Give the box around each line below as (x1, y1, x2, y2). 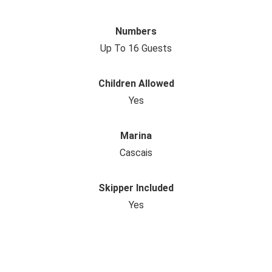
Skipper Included (98, 182, 174, 194)
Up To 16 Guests (100, 42, 172, 55)
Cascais (120, 147, 152, 159)
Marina (120, 130, 152, 142)
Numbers (115, 25, 157, 38)
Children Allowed (98, 78, 174, 90)
